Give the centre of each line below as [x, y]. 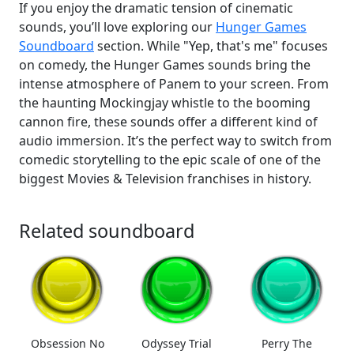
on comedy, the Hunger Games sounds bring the [165, 64]
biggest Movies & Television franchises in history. [165, 178]
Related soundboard [107, 230]
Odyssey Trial [177, 343]
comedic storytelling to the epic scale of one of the [170, 159]
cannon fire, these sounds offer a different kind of [168, 121]
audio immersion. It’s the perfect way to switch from [175, 140]
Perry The [286, 343]
